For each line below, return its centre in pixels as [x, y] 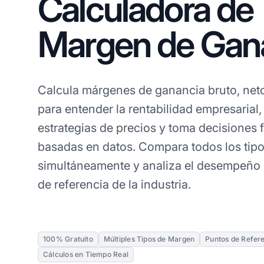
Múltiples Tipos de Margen [149, 239]
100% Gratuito [68, 239]
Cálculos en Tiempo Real [86, 254]
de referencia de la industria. [114, 184]
